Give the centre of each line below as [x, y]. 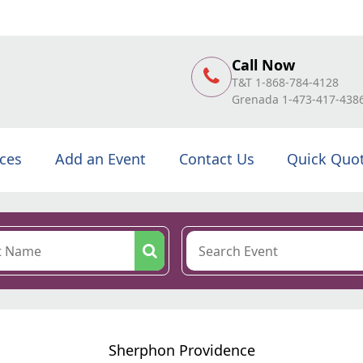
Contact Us [216, 159]
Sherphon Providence [181, 350]
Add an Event [100, 159]
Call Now [263, 64]
